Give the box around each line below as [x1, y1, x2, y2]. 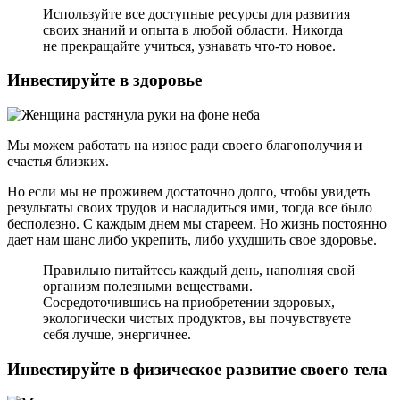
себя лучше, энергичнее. [43, 326, 191, 342]
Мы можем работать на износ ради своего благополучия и [7, 137, 362, 153]
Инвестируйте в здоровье [7, 71, 202, 90]
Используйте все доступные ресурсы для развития [43, 5, 350, 21]
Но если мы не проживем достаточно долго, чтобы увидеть [7, 183, 370, 199]
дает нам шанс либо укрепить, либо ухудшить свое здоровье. [7, 231, 377, 247]
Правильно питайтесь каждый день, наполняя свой [43, 262, 355, 278]
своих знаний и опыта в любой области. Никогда [43, 21, 343, 37]
